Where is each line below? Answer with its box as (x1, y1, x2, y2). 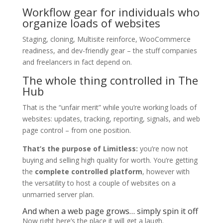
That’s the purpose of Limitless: (22, 143, 138, 153)
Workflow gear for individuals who (22, 4, 200, 19)
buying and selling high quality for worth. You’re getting (22, 155, 198, 165)
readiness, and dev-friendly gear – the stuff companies (22, 45, 197, 55)
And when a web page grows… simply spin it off (22, 205, 198, 217)
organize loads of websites (22, 15, 160, 30)
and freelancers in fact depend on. (22, 57, 132, 67)
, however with (142, 166, 190, 176)
